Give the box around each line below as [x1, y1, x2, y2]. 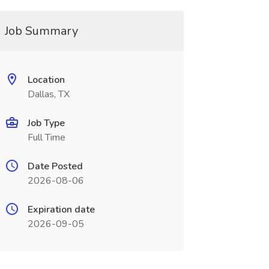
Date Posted [27, 160, 83, 173]
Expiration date [27, 203, 95, 216]
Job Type [27, 116, 65, 130]
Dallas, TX [27, 88, 70, 101]
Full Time [27, 131, 65, 144]
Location [27, 73, 65, 86]
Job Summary [4, 23, 78, 39]
